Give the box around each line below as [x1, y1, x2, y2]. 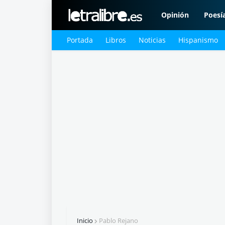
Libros [105, 35, 126, 45]
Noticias [139, 35, 166, 45]
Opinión [161, 10, 189, 20]
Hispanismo [178, 35, 218, 45]
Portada [67, 35, 93, 45]
